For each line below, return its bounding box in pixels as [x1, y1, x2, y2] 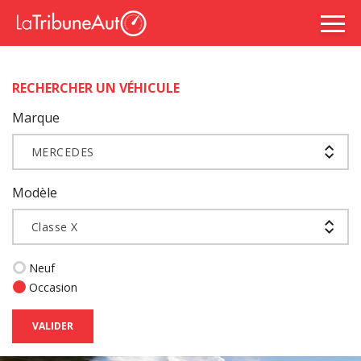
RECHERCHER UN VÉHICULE [12, 79, 180, 97]
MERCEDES [31, 143, 94, 160]
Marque [12, 109, 60, 127]
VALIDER [32, 319, 73, 333]
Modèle [12, 184, 57, 201]
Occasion [29, 280, 77, 295]
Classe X [31, 218, 78, 234]
